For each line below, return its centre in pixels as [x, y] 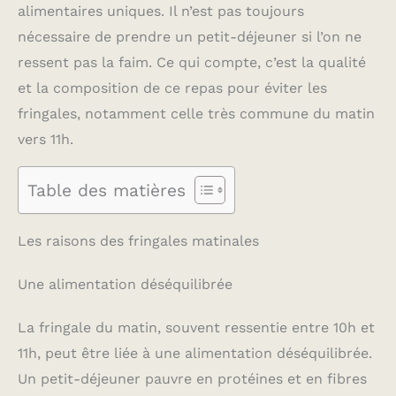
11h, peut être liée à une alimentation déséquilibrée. [195, 354]
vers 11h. [46, 140]
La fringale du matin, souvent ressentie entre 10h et [196, 328]
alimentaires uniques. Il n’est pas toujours [161, 11]
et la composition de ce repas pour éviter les [172, 88]
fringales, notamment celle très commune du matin [196, 114]
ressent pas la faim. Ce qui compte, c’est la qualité [192, 63]
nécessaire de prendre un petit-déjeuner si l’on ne [190, 37]
